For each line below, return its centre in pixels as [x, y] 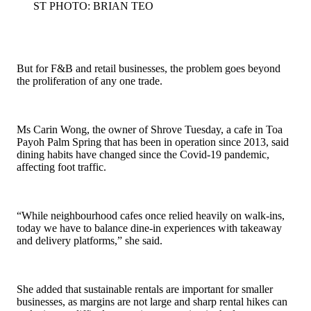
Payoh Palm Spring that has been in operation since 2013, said [153, 142]
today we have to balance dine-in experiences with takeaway [149, 228]
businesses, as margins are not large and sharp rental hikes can [152, 302]
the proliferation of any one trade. [90, 81]
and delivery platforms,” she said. [90, 241]
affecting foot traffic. [61, 167]
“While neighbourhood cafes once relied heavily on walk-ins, [151, 216]
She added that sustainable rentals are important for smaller [145, 289]
